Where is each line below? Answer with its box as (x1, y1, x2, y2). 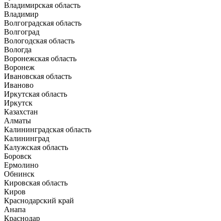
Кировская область (4, 178, 68, 187)
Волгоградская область (4, 18, 81, 27)
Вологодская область (4, 36, 74, 45)
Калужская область (4, 143, 68, 151)
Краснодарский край (4, 196, 74, 205)
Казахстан (4, 107, 38, 116)
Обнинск (4, 169, 35, 178)
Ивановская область (4, 72, 72, 80)
